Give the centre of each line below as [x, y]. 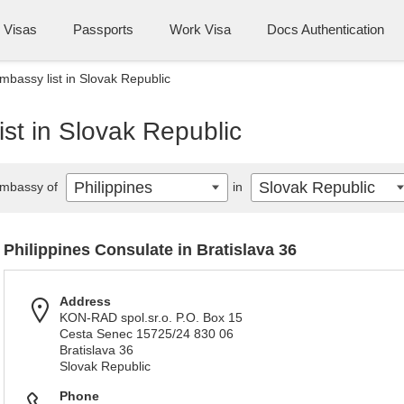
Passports [103, 29]
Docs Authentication [326, 29]
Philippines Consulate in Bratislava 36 [150, 250]
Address [85, 301]
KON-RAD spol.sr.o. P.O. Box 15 [151, 317]
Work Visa [200, 29]
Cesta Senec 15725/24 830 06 [147, 334]
